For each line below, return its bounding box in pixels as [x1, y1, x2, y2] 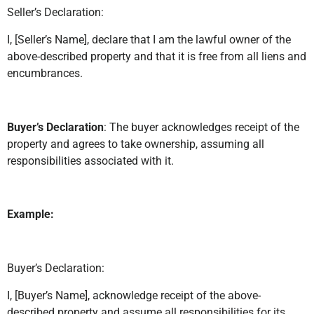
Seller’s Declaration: [7, 6, 104, 20]
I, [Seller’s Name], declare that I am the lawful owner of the [7, 32, 291, 46]
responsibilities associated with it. [7, 153, 174, 168]
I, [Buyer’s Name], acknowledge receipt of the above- [7, 288, 261, 302]
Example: [7, 207, 54, 221]
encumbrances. [7, 66, 83, 80]
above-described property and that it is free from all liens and [7, 49, 306, 63]
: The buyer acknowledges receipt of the [104, 120, 299, 134]
